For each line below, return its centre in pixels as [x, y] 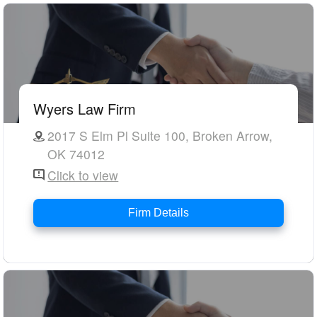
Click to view [83, 175]
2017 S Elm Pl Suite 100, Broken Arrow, [160, 136]
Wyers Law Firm [85, 109]
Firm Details [158, 213]
